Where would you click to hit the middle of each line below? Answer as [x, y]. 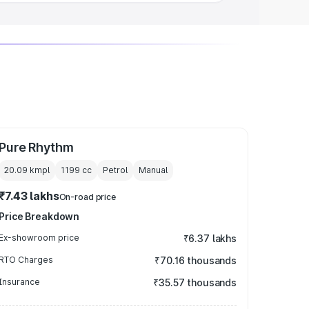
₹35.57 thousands [195, 282]
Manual [153, 170]
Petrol [116, 170]
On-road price [88, 197]
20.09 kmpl [27, 170]
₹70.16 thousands [196, 260]
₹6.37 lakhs [210, 238]
